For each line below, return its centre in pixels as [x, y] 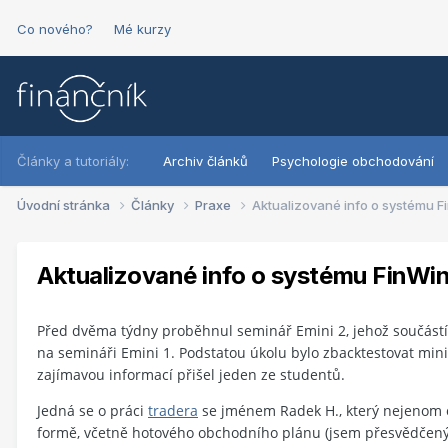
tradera [173, 410]
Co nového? [55, 29]
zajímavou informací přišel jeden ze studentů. [191, 374]
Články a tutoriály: [73, 161]
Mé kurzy [142, 29]
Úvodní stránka [65, 205]
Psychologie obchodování [353, 161]
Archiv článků [205, 161]
